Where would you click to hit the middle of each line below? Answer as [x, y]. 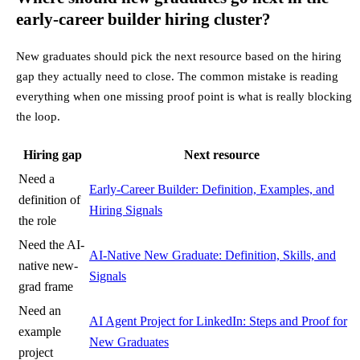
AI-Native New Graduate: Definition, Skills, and [213, 256]
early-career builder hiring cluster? [143, 19]
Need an [40, 311]
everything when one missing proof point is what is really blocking [184, 96]
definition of [49, 200]
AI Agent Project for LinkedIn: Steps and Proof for [218, 321]
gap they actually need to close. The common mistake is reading [177, 76]
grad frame [46, 287]
